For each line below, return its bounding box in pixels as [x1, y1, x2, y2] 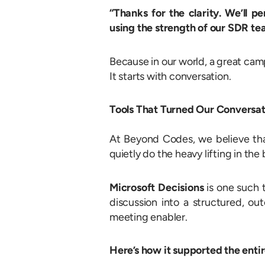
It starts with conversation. [109, 69, 231, 83]
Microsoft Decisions [109, 180, 204, 194]
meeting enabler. [109, 210, 188, 224]
